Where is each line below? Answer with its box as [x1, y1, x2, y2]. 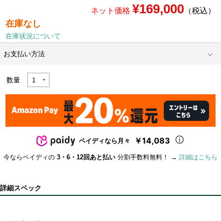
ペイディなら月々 [78, 137, 130, 145]
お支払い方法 [3, 50, 45, 58]
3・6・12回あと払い [57, 153, 115, 161]
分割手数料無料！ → [115, 153, 179, 161]
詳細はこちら [179, 153, 218, 161]
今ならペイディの [3, 153, 57, 161]
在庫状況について [5, 32, 61, 40]
